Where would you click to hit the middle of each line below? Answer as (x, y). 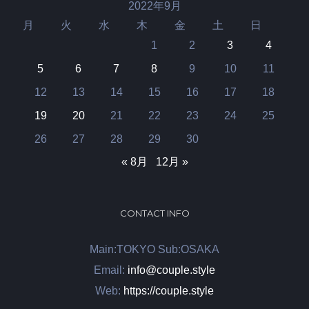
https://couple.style (169, 290)
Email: (111, 270)
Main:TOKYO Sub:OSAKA (154, 249)
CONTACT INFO (154, 213)
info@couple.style (171, 270)
